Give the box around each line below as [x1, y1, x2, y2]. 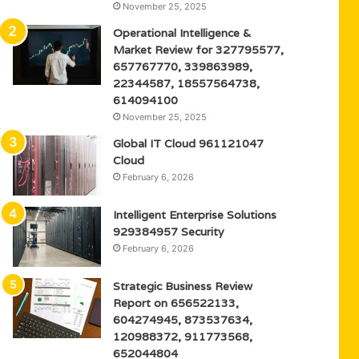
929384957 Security [113, 224, 224, 239]
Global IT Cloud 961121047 [113, 136, 264, 151]
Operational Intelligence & [113, 26, 252, 40]
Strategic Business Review [113, 279, 253, 293]
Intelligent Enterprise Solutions [113, 208, 277, 222]
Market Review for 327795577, [113, 42, 284, 57]
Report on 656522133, [113, 296, 240, 310]
